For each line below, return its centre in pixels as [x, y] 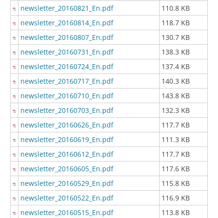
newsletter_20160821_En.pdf [67, 8]
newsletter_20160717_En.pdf [67, 81]
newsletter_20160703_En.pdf [67, 110]
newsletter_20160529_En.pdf [67, 183]
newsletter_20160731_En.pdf [67, 52]
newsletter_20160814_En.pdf [67, 23]
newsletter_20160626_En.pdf [67, 125]
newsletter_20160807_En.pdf [67, 37]
